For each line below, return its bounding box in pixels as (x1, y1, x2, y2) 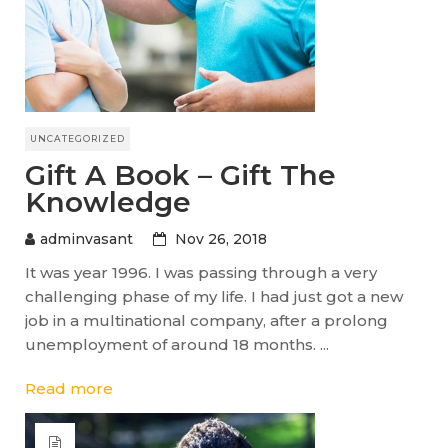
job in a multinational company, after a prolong (25, 310, 388, 330)
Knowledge (25, 184, 191, 219)
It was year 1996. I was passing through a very (25, 262, 377, 282)
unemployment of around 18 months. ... (25, 334, 329, 354)
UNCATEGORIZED (30, 132, 125, 144)
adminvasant (40, 229, 133, 248)
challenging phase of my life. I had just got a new (25, 286, 403, 306)
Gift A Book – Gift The (25, 157, 336, 192)
